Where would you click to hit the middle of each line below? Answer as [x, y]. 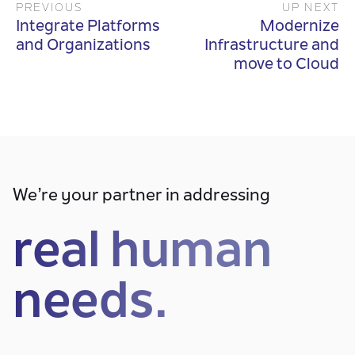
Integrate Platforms [88, 27]
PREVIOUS [49, 9]
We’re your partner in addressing [141, 197]
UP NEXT [311, 9]
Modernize [300, 27]
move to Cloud [286, 65]
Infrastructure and [272, 46]
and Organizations [83, 46]
